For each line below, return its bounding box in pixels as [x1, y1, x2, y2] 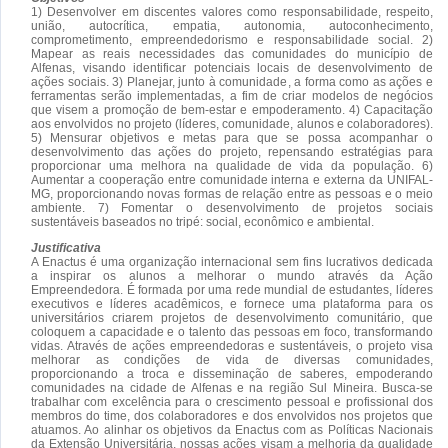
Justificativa [31, 240, 101, 255]
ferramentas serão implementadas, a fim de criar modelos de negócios [31, 88, 433, 103]
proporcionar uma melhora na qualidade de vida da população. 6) [31, 158, 433, 173]
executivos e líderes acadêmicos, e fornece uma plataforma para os [31, 296, 433, 311]
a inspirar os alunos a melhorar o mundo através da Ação [31, 268, 433, 283]
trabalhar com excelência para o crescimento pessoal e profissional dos [31, 394, 433, 409]
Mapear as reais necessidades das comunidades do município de [31, 46, 433, 61]
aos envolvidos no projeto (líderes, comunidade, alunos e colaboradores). [31, 116, 433, 131]
